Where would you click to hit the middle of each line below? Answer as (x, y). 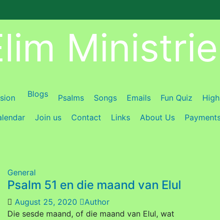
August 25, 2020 (47, 202)
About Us (157, 117)
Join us (48, 117)
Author (97, 202)
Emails (139, 98)
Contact (86, 117)
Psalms (71, 98)
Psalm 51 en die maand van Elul (94, 185)
